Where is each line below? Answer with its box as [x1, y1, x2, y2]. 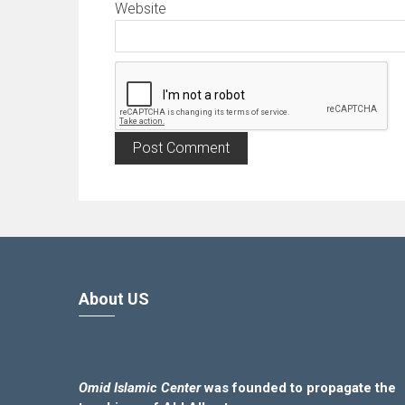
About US [79, 288, 150, 308]
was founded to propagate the [204, 379, 397, 396]
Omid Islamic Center [79, 379, 205, 396]
